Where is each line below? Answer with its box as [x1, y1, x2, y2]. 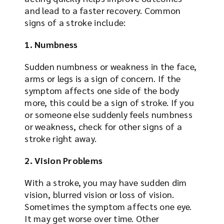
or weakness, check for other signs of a [24, 120, 182, 132]
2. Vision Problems [24, 154, 103, 166]
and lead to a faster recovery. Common [24, 4, 181, 16]
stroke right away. [24, 132, 97, 144]
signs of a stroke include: [24, 16, 126, 28]
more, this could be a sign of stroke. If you [24, 96, 194, 108]
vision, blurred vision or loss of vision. [24, 188, 174, 200]
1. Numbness [24, 38, 78, 50]
